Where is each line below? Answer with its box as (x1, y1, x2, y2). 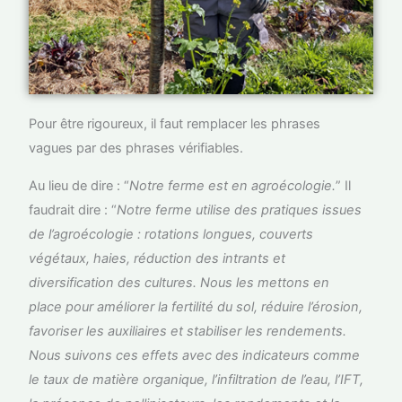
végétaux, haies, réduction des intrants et (29, 249, 286, 267)
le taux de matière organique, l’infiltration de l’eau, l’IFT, (29, 371, 364, 388)
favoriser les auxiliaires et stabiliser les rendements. (29, 322, 347, 339)
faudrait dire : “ (29, 201, 118, 218)
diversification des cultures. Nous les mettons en (29, 274, 330, 291)
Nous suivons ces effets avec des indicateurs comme (29, 346, 361, 363)
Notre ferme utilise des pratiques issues (117, 201, 363, 218)
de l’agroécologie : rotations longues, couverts (29, 225, 314, 242)
